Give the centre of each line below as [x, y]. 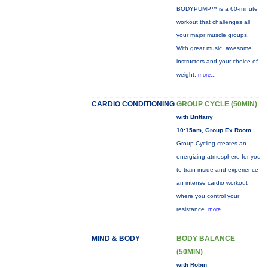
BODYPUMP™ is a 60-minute [217, 9]
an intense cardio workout [212, 183]
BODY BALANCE [205, 239]
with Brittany [194, 117]
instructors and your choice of [217, 61]
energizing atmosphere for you [218, 156]
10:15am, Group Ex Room [214, 130]
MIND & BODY [115, 239]
